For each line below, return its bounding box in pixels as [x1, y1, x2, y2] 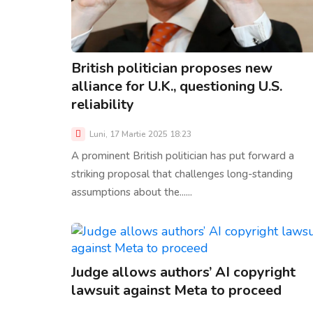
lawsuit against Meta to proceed [71, 281, 282, 300]
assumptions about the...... [71, 185, 192, 200]
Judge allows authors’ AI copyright [71, 263, 296, 282]
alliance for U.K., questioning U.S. [71, 77, 282, 96]
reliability [71, 95, 134, 115]
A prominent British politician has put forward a [71, 149, 294, 163]
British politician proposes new [71, 59, 272, 78]
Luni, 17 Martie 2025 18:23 [87, 129, 191, 140]
